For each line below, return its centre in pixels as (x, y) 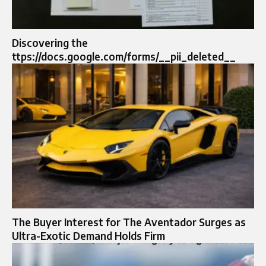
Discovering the (50, 42)
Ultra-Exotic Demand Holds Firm (88, 236)
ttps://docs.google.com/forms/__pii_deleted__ (124, 56)
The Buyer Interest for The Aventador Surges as (129, 222)
